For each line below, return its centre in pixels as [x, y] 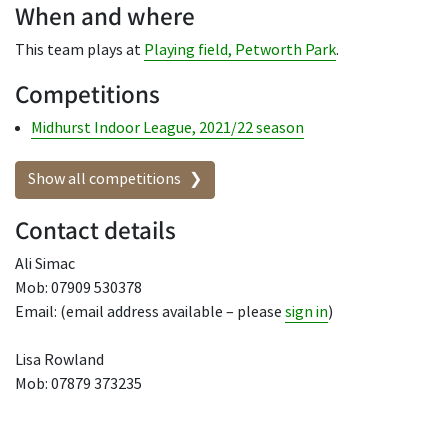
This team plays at [79, 50]
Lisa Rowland [59, 360]
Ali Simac [45, 264]
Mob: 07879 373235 [78, 384]
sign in [306, 312]
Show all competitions [104, 179]
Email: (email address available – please [150, 312]
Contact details [95, 229]
